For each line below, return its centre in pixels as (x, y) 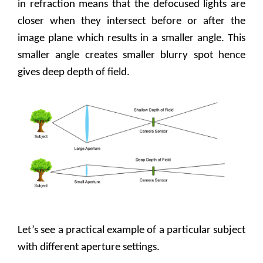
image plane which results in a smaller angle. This (131, 38)
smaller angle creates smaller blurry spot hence (131, 55)
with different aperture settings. (89, 247)
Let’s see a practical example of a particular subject (131, 230)
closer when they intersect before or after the (131, 21)
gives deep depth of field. (74, 72)
